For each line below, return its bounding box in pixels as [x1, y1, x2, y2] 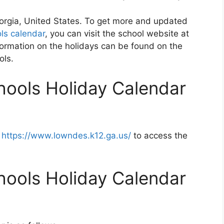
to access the [131, 130, 187, 141]
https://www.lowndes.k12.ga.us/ [1, 130, 131, 141]
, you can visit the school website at [45, 28, 189, 38]
